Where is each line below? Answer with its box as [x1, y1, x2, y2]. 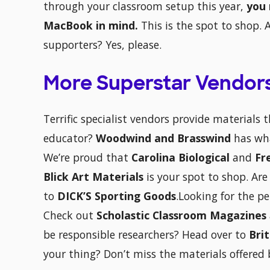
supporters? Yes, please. [43, 37, 162, 52]
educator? [43, 131, 96, 146]
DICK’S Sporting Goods [57, 189, 176, 204]
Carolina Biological [131, 150, 230, 165]
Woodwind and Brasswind [96, 131, 234, 146]
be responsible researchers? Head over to [43, 227, 249, 242]
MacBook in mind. [43, 18, 138, 33]
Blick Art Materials [43, 169, 143, 184]
